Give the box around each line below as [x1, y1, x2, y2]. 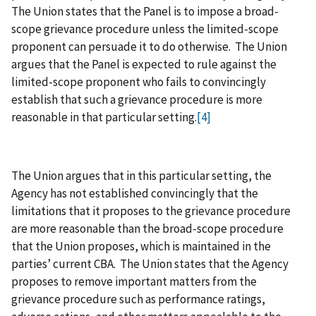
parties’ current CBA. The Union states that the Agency [11, 256, 288, 272]
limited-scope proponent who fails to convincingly [11, 73, 266, 90]
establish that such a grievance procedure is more [11, 91, 262, 107]
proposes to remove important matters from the [11, 274, 257, 290]
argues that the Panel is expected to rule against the [11, 56, 276, 72]
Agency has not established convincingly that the [11, 186, 258, 202]
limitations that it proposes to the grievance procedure [11, 203, 291, 219]
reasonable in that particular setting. [11, 109, 197, 125]
